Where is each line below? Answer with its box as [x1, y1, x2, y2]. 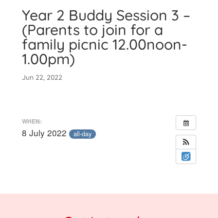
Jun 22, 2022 [21, 73, 62, 82]
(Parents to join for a [21, 20, 163, 39]
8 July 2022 [21, 127, 69, 139]
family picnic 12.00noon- [21, 35, 187, 54]
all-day [73, 129, 91, 139]
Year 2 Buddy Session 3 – [21, 5, 190, 24]
